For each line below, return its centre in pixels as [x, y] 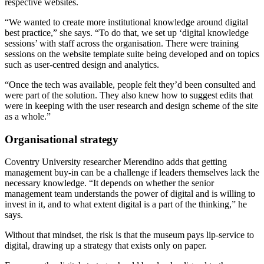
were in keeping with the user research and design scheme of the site [131, 105]
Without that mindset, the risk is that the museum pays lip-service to [129, 235]
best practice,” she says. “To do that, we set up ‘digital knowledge [127, 32]
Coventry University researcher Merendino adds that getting [116, 162]
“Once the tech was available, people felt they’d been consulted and [130, 84]
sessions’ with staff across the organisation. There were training [122, 43]
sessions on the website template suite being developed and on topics [132, 54]
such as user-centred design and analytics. [82, 64]
